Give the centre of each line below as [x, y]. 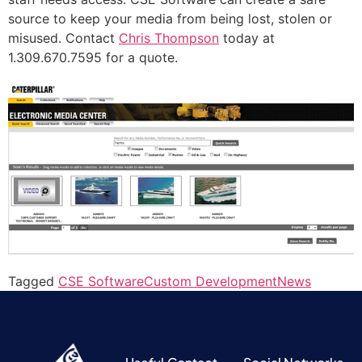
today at [247, 38]
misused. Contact [63, 38]
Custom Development [210, 281]
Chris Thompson [169, 38]
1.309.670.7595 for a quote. [93, 58]
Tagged [33, 281]
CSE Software [101, 281]
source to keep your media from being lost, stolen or [170, 19]
